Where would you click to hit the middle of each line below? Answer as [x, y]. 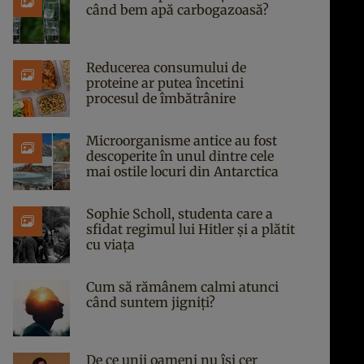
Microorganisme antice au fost [182, 141]
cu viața [110, 245]
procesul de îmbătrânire [161, 98]
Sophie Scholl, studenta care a [180, 214]
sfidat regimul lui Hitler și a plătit [191, 229]
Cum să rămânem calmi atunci [182, 287]
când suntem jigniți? [151, 302]
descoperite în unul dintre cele [180, 156]
